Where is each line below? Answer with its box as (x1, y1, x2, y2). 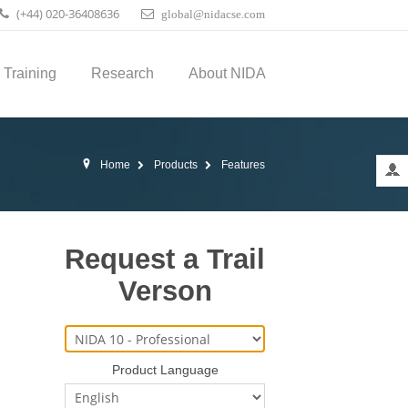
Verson (117, 275, 212, 307)
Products (154, 158, 198, 171)
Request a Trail (65, 243, 265, 275)
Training (4, 66, 56, 81)
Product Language (111, 362, 219, 377)
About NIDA (189, 66, 266, 81)
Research (91, 66, 154, 81)
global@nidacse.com (161, 7, 265, 19)
